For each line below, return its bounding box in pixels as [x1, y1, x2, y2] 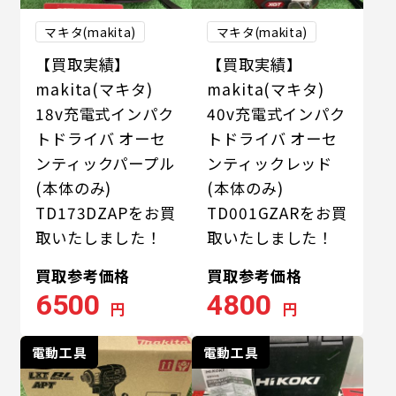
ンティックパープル [35, 152, 175, 175]
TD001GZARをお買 [207, 202, 347, 225]
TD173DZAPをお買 [35, 202, 176, 225]
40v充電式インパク [207, 103, 346, 126]
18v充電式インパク [35, 103, 174, 126]
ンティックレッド [207, 152, 333, 175]
